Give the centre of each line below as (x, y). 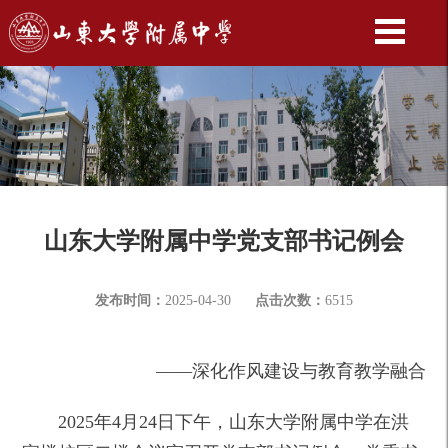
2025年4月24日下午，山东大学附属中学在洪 (234, 421)
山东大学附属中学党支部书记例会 (224, 240)
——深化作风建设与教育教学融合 (290, 370)
